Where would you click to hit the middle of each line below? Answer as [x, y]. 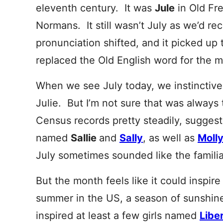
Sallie [85, 138]
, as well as [170, 138]
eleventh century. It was [95, 8]
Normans [57, 25]
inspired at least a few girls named [118, 216]
